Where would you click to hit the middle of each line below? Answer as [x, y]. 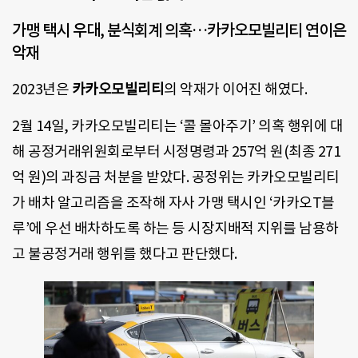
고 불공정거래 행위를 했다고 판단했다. [125, 254]
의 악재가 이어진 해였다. [235, 89]
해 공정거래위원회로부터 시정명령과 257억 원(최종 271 [176, 152]
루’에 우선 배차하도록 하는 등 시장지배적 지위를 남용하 [175, 229]
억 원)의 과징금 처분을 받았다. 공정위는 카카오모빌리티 [176, 177]
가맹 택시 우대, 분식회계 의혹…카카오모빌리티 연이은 [179, 30]
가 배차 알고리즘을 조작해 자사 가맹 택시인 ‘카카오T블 [173, 203]
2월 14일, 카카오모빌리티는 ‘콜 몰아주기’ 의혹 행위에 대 [177, 126]
